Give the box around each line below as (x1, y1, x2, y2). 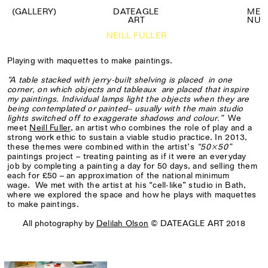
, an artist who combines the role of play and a (70, 123, 252, 132)
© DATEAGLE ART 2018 (148, 218, 246, 228)
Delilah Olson (96, 218, 149, 228)
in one (203, 75, 233, 84)
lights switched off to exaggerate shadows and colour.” (7, 113, 224, 123)
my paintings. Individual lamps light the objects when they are (7, 94, 249, 103)
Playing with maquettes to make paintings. (7, 56, 173, 65)
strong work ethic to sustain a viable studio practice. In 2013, (7, 132, 248, 142)
